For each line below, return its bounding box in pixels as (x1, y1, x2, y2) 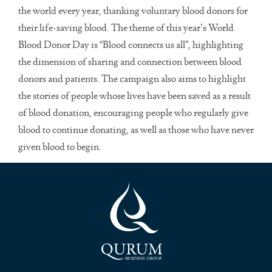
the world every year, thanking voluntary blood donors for (18, 4, 248, 18)
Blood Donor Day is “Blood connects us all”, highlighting (18, 38, 243, 52)
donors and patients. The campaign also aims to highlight (18, 72, 246, 86)
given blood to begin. (18, 140, 101, 154)
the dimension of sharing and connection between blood (18, 55, 242, 69)
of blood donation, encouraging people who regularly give (18, 106, 248, 120)
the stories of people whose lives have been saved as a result (18, 89, 251, 103)
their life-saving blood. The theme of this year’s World (18, 21, 234, 35)
